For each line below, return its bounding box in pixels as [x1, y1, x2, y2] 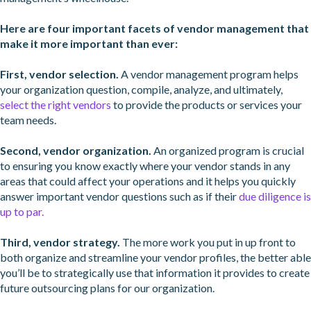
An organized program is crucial [151, 144, 304, 158]
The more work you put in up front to [120, 235, 296, 249]
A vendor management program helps [119, 67, 299, 81]
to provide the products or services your [111, 98, 302, 112]
